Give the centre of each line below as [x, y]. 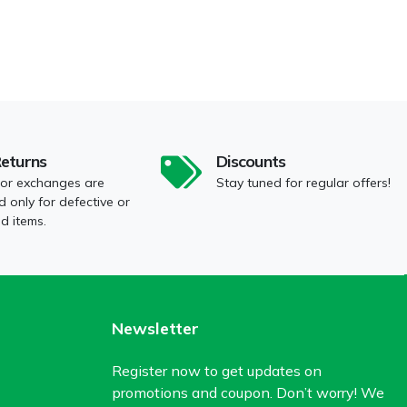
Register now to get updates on [216, 370]
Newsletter [155, 328]
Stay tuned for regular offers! [303, 182]
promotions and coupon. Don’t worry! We [248, 392]
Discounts [250, 161]
